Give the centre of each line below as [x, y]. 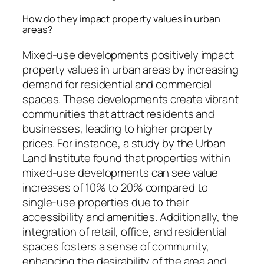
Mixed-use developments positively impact [128, 55]
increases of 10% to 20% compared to [115, 187]
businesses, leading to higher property [118, 128]
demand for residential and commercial [117, 84]
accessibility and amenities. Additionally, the [131, 217]
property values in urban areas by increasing [131, 69]
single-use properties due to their [105, 202]
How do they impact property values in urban [121, 19]
